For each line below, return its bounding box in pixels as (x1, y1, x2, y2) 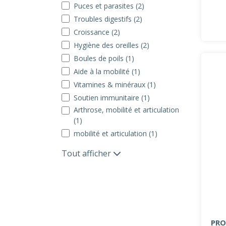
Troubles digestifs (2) (74, 14, 142, 24)
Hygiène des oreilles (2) (74, 40, 149, 50)
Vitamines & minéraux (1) (74, 80, 156, 89)
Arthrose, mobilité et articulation (74, 105, 179, 115)
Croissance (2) (74, 27, 120, 37)
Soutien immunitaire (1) (74, 93, 150, 102)
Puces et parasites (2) (74, 1, 144, 11)
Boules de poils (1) (74, 53, 134, 63)
